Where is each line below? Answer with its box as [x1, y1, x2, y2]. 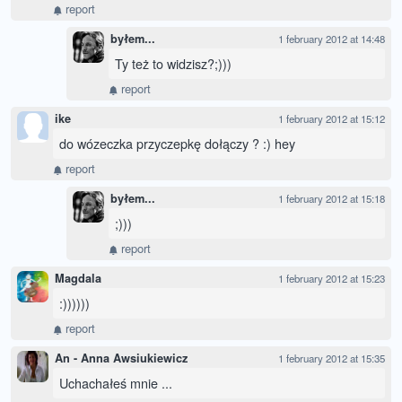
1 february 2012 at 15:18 [278, 191, 385, 206]
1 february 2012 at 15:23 [278, 271, 385, 286]
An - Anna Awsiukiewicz [55, 350, 188, 367]
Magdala [55, 270, 101, 287]
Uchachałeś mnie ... [59, 373, 172, 393]
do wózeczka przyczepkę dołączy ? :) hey [59, 134, 295, 153]
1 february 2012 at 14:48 [278, 31, 385, 47]
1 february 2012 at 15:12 [278, 111, 385, 127]
